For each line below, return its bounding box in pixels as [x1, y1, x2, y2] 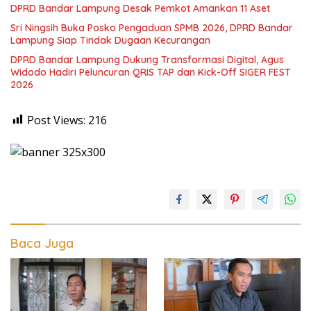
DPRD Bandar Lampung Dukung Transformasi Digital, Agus [10, 53, 284, 66]
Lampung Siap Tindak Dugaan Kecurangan [10, 33, 210, 47]
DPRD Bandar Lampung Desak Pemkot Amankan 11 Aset [10, 1, 270, 15]
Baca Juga [10, 235, 74, 251]
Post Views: [27, 112, 85, 128]
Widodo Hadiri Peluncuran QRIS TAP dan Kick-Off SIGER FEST [10, 65, 291, 78]
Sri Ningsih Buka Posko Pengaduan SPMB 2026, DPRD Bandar [10, 21, 293, 34]
